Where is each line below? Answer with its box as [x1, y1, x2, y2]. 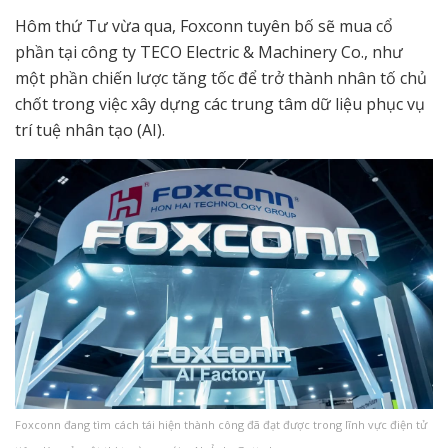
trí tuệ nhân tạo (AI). [15, 118, 165, 141]
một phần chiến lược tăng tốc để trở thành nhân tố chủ [15, 66, 427, 89]
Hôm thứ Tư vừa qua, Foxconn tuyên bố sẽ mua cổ [15, 14, 393, 37]
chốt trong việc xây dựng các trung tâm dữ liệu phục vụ [15, 92, 425, 115]
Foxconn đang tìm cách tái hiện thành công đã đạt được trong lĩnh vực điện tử [15, 417, 427, 433]
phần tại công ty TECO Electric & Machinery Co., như [15, 40, 403, 63]
